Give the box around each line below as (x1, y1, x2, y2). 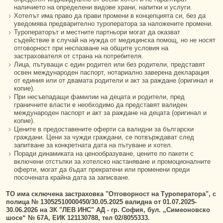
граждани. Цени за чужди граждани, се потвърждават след (14, 133, 194, 141)
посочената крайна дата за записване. (14, 174, 130, 181)
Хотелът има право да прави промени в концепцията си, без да (14, 12, 206, 19)
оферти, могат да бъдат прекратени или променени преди (14, 166, 190, 173)
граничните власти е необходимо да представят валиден (14, 101, 187, 109)
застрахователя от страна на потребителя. (14, 52, 143, 60)
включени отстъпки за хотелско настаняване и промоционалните (14, 158, 211, 165)
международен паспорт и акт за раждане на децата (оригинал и (14, 109, 207, 116)
